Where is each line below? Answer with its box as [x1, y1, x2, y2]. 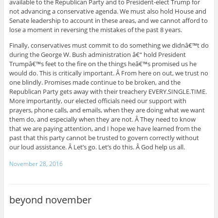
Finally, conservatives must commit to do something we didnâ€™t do [9, 40, 209, 50]
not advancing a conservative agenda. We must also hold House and [9, 6, 206, 16]
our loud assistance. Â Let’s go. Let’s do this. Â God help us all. [9, 142, 185, 151]
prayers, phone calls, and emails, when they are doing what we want [9, 105, 205, 114]
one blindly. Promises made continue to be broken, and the [9, 77, 181, 87]
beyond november [9, 193, 91, 207]
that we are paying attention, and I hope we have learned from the [9, 124, 201, 133]
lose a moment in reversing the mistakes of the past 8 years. [9, 25, 182, 34]
